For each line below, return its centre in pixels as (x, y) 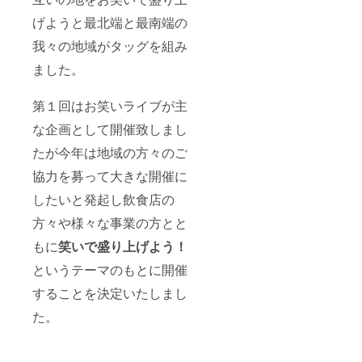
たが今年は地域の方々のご (110, 153)
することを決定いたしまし (110, 293)
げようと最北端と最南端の (110, 23)
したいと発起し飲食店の (103, 200)
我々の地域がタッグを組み (110, 46)
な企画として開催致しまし (110, 129)
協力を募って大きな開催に (110, 176)
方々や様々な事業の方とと (110, 223)
